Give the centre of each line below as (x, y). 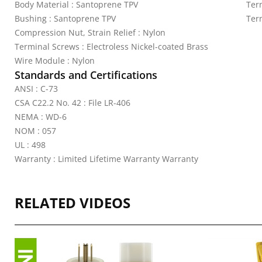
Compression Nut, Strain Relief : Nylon (90, 32)
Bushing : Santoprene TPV (65, 18)
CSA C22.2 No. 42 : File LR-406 (73, 103)
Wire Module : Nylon (55, 61)
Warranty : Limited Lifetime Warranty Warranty (106, 159)
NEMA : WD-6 (41, 117)
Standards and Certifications (86, 75)
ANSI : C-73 (36, 89)
